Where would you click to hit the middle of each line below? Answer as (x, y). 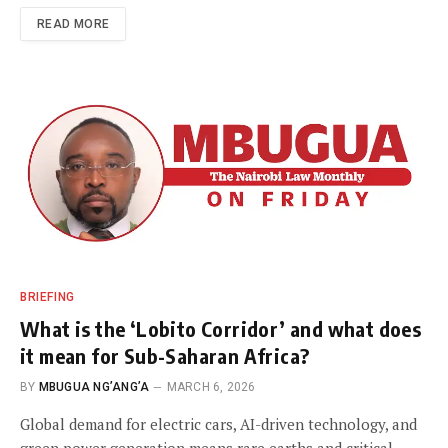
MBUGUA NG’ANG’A (94, 386)
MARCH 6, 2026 (211, 386)
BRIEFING (47, 296)
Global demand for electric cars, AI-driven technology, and (218, 423)
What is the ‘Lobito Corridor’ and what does (221, 328)
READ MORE (73, 23)
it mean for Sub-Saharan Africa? (165, 355)
